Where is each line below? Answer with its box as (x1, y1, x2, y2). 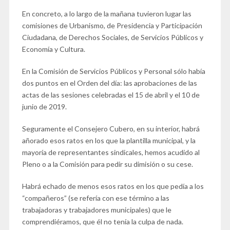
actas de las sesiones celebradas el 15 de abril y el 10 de (22, 90, 200, 100)
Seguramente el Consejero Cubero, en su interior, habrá (22, 124, 200, 133)
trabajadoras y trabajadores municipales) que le (22, 205, 171, 215)
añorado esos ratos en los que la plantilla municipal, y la (22, 136, 196, 145)
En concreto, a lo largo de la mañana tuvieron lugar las (22, 9, 191, 18)
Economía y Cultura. (22, 45, 85, 54)
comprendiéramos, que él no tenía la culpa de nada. (22, 217, 183, 226)
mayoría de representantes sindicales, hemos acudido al (22, 148, 200, 157)
